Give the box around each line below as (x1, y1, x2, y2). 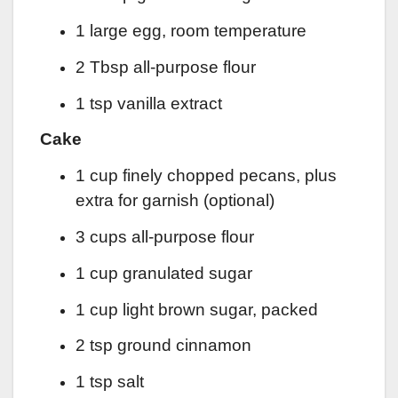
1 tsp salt (76, 372, 144, 392)
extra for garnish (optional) (76, 191, 275, 211)
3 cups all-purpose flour (76, 227, 254, 247)
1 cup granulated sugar (76, 263, 252, 283)
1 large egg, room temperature (76, 21, 306, 41)
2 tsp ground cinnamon (76, 336, 251, 355)
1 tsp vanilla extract (76, 93, 222, 113)
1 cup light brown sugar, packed (76, 299, 318, 319)
